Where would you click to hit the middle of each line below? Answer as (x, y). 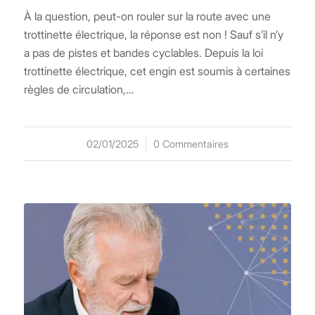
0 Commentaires (191, 144)
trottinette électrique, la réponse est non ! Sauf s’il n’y (153, 35)
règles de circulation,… (78, 90)
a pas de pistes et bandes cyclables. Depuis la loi (143, 53)
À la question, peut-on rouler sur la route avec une (147, 17)
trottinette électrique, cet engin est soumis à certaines (157, 71)
